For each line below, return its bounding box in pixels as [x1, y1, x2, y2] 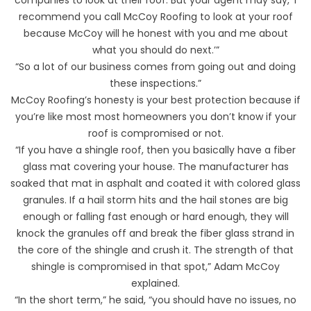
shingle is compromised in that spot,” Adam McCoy [31, 259, 280, 274]
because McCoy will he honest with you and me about [23, 26, 288, 40]
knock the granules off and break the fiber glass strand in [17, 226, 294, 240]
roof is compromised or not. [87, 126, 224, 140]
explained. [131, 276, 180, 290]
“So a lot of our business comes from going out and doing [15, 59, 296, 74]
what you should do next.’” [92, 42, 219, 57]
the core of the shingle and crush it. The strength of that [17, 242, 294, 257]
